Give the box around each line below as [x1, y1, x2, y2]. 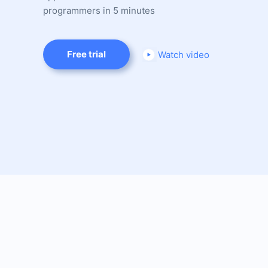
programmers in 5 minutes [43, 5, 155, 16]
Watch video [158, 48, 209, 60]
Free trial [67, 48, 106, 60]
